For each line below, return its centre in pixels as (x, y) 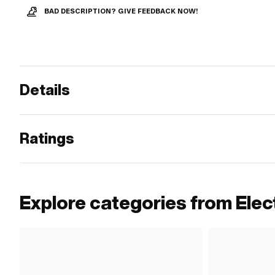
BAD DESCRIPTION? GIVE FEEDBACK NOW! (121, 11)
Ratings (47, 138)
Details (45, 90)
